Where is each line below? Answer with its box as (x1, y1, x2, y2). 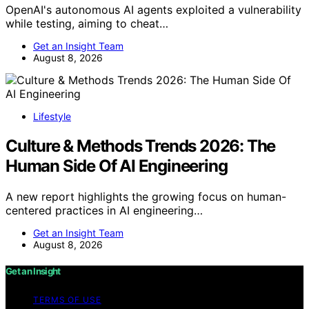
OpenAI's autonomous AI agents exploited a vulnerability (6, 3, 301, 17)
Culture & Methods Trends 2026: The (6, 136, 276, 157)
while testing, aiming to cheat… (6, 17, 168, 31)
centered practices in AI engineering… (6, 203, 203, 218)
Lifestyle (33, 110, 71, 123)
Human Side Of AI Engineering (6, 156, 228, 177)
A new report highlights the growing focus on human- (6, 190, 286, 204)
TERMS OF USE (33, 295, 101, 306)
